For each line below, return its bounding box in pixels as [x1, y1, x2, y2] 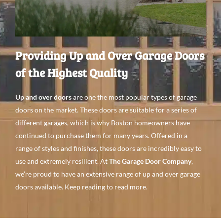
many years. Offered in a [112, 131, 188, 140]
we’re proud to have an [15, 169, 86, 178]
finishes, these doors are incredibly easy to [74, 144, 202, 152]
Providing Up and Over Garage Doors [15, 47, 205, 63]
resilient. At [71, 156, 110, 165]
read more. [113, 182, 148, 191]
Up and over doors [15, 92, 72, 101]
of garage [169, 92, 197, 101]
